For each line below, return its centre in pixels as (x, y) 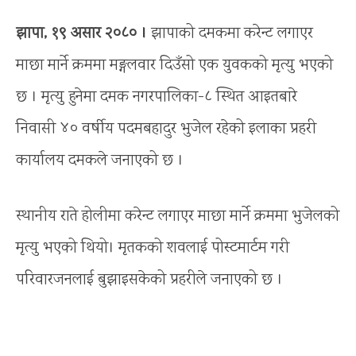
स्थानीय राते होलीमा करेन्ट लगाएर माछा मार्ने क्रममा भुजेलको (178, 216)
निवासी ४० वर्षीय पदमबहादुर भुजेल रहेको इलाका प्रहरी (166, 129)
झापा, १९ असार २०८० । (81, 33)
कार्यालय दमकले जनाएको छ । (100, 161)
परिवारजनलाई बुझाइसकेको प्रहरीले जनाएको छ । (149, 280)
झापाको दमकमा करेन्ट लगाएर (230, 33)
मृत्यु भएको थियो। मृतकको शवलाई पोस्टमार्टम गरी (153, 248)
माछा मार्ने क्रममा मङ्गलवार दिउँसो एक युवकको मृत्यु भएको (174, 65)
